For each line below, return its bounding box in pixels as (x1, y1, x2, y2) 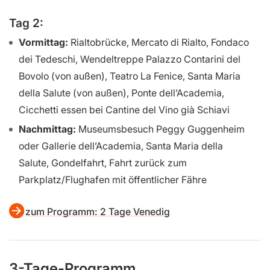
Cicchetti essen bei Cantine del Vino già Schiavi (19, 103, 230, 116)
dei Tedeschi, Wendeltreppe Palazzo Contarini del (19, 52, 240, 65)
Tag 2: (9, 15, 43, 30)
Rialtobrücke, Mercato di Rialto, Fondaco (68, 36, 249, 48)
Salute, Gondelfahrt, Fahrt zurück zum (19, 157, 187, 169)
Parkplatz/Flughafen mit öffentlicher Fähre (19, 174, 207, 186)
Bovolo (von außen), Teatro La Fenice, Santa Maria (19, 69, 240, 82)
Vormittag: (19, 36, 68, 48)
